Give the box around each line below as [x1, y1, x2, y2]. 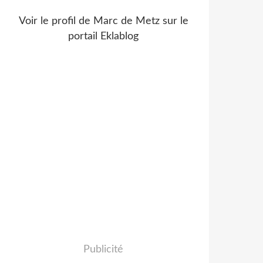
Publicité [83, 244, 123, 255]
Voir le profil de [18, 16, 93, 26]
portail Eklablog [68, 31, 139, 42]
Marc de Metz [93, 16, 160, 26]
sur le [159, 16, 188, 26]
